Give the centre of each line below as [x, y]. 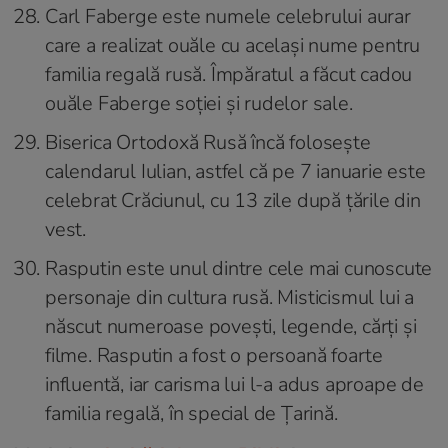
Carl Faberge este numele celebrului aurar [228, 17]
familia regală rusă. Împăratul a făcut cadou [229, 75]
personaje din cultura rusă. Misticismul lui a [230, 298]
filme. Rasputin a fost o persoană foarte [214, 356]
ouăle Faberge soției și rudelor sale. [199, 104]
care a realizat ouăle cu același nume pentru [233, 46]
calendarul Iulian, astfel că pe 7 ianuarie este [235, 172]
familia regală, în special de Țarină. [191, 414]
